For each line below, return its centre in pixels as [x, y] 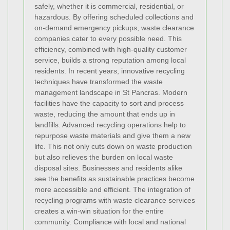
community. [53, 222]
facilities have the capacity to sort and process [109, 103]
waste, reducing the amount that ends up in [105, 114]
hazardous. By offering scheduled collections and [114, 17]
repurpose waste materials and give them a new [112, 135]
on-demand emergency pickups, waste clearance [114, 27]
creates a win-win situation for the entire [99, 211]
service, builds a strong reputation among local [110, 60]
